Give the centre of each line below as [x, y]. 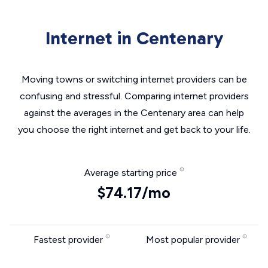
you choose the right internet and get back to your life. [134, 130]
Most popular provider [194, 240]
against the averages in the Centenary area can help [134, 113]
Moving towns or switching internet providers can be [134, 79]
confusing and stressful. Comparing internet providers [134, 96]
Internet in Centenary [134, 38]
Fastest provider [69, 240]
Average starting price [132, 173]
